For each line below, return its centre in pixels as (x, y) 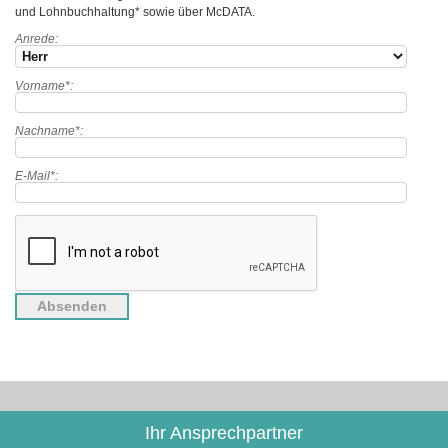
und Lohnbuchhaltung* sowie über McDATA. (135, 11)
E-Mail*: (36, 175)
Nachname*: (49, 130)
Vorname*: (44, 85)
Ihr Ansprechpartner (224, 432)
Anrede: (36, 38)
